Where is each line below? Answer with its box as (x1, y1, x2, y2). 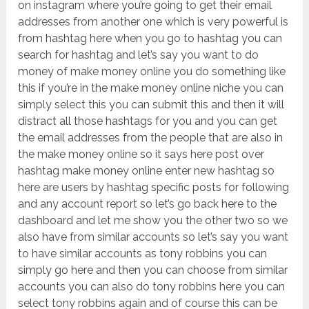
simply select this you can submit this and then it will (18, 98, 285, 112)
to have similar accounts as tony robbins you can (18, 247, 268, 261)
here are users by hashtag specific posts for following (18, 181, 290, 195)
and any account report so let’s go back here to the (18, 197, 277, 211)
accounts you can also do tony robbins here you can (18, 280, 286, 294)
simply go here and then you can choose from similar (18, 263, 288, 277)
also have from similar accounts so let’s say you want (18, 230, 289, 244)
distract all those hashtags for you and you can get (18, 114, 278, 128)
